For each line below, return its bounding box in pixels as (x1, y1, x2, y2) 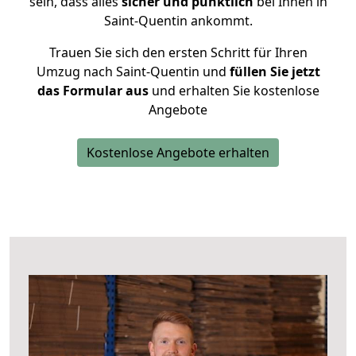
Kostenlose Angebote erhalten (87, 144, 269, 161)
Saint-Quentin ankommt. (103, 12, 253, 29)
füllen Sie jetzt (226, 63, 320, 80)
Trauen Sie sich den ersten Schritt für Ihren (48, 44, 308, 61)
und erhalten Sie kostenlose (148, 82, 319, 99)
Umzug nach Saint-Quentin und (36, 63, 226, 80)
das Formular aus (37, 82, 149, 99)
